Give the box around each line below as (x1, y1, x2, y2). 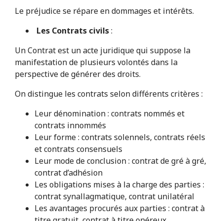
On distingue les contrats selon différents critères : (14, 88, 203, 100)
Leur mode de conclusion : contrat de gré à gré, (34, 155, 206, 167)
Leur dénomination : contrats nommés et (34, 108, 184, 119)
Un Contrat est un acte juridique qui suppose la (14, 45, 190, 56)
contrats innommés (34, 120, 106, 131)
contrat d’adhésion (34, 167, 103, 179)
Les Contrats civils (36, 25, 109, 37)
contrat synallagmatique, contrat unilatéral (34, 191, 194, 202)
